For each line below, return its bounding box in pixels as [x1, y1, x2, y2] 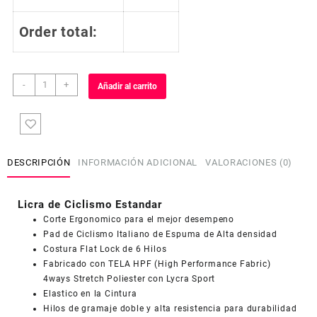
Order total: [18, 23, 98, 41]
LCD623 [33, 165, 68, 175]
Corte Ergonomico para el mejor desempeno [43, 214, 234, 224]
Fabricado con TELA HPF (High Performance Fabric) [43, 258, 271, 269]
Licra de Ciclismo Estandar [18, 197, 162, 211]
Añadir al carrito [97, 81, 157, 92]
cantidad [33, 180, 72, 190]
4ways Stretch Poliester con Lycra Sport [43, 273, 216, 284]
